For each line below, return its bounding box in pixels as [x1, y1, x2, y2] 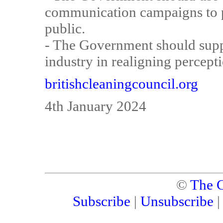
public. [45, 20, 85, 36]
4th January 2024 [45, 98, 146, 114]
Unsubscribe [140, 193, 214, 209]
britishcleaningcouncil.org [45, 76, 198, 92]
